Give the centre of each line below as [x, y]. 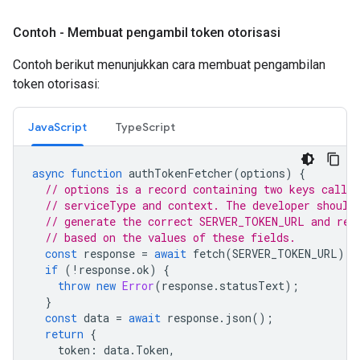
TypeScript [145, 127]
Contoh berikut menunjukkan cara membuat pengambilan [169, 65]
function [96, 173]
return [64, 334]
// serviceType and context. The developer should [200, 205]
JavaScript [57, 127]
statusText [252, 286]
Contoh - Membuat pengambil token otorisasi [147, 33]
